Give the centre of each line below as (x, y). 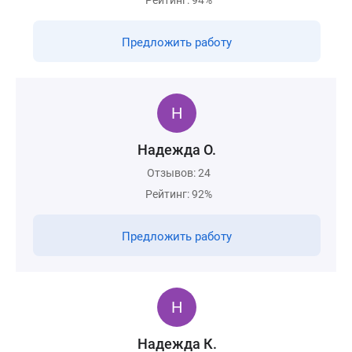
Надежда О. (177, 150)
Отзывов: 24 (179, 173)
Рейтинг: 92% (179, 194)
